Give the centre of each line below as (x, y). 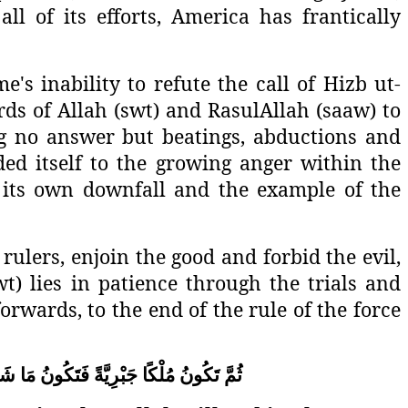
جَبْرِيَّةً (116, 376)
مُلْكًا (158, 376)
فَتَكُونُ (65, 376)
